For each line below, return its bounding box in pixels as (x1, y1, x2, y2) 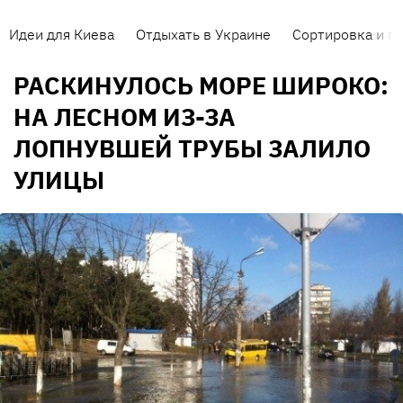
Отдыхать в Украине (136, 25, 271, 43)
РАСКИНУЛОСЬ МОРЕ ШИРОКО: (13, 69, 389, 102)
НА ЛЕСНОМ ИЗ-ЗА (13, 101, 236, 133)
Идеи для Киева (9, 25, 114, 43)
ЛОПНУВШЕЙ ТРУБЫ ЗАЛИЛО (13, 132, 371, 165)
